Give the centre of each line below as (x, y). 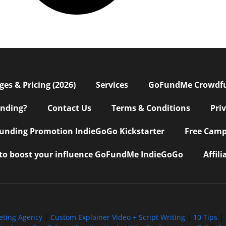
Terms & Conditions (151, 108)
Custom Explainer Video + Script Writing (118, 217)
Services (112, 85)
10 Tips (205, 217)
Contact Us (69, 108)
